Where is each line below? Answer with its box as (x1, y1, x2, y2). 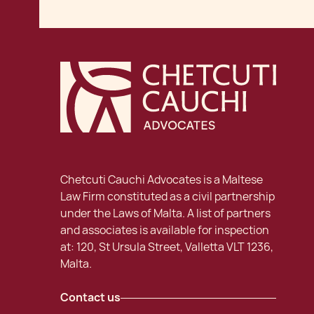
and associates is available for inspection (60, 223, 269, 238)
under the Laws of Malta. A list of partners (60, 206, 271, 221)
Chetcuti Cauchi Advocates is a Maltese (60, 172, 263, 188)
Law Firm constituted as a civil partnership (60, 189, 275, 205)
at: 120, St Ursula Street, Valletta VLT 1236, (60, 240, 273, 255)
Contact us (60, 290, 121, 306)
